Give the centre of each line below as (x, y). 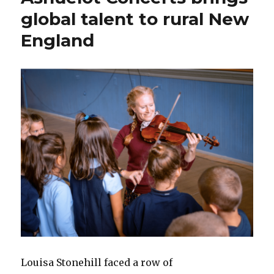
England (58, 41)
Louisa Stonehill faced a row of (97, 262)
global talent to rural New (135, 19)
